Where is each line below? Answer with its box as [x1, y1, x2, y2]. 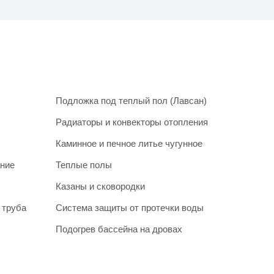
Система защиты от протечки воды [56, 202, 204, 213]
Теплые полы [56, 159, 112, 170]
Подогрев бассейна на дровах [56, 223, 182, 234]
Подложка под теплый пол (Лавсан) [56, 95, 207, 106]
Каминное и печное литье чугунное [56, 138, 202, 149]
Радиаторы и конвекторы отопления [56, 116, 208, 127]
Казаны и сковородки [56, 180, 145, 191]
